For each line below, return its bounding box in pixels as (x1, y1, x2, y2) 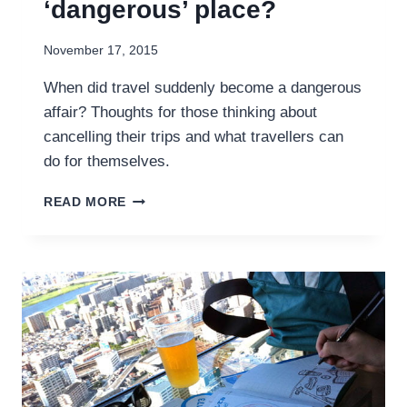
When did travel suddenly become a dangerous (44, 79, 362, 97)
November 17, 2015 (44, 44, 158, 58)
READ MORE (44, 195, 127, 210)
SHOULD (125, 191, 184, 205)
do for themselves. (44, 153, 170, 171)
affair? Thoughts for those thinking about (44, 104, 317, 122)
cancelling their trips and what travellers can (44, 128, 343, 146)
